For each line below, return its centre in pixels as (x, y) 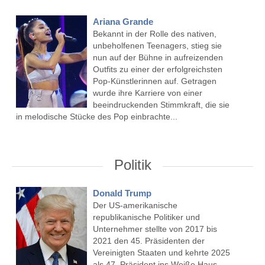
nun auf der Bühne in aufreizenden (158, 58)
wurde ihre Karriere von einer (147, 93)
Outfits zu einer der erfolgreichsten (157, 70)
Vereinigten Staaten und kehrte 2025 (161, 253)
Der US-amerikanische (135, 206)
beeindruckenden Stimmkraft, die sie (161, 105)
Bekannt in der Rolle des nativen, (154, 34)
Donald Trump (122, 193)
